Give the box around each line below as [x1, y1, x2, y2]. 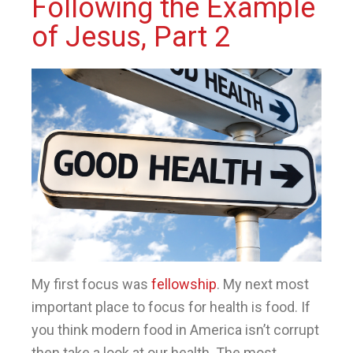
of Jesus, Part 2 [32, 20, 230, 54]
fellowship [151, 276, 217, 293]
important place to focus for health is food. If [32, 299, 310, 316]
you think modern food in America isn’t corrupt [32, 321, 319, 339]
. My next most [217, 276, 309, 293]
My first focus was [32, 276, 151, 293]
